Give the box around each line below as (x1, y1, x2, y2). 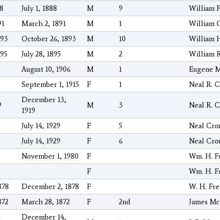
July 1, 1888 (22, 4, 57, 13)
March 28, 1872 (22, 197, 70, 207)
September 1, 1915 (22, 80, 79, 89)
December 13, (22, 95, 66, 105)
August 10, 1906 (22, 65, 71, 74)
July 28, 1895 (22, 50, 61, 59)
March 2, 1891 (22, 19, 66, 28)
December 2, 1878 (22, 182, 79, 192)
